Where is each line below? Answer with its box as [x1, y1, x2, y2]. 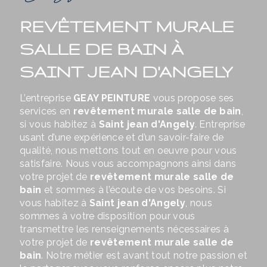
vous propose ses [150, 92, 234, 104]
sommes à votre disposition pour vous [20, 210, 195, 222]
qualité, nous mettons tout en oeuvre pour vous [20, 145, 237, 157]
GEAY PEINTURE [73, 92, 151, 104]
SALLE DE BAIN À [20, 39, 184, 58]
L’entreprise [25, 92, 74, 104]
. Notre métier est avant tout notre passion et [41, 250, 248, 262]
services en [20, 105, 73, 117]
